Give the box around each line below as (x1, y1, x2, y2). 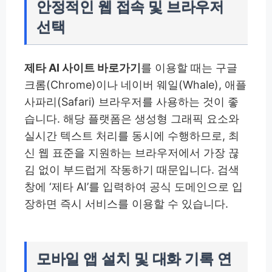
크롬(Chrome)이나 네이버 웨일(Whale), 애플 (24, 78, 246, 92)
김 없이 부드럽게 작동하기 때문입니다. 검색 (24, 163, 239, 177)
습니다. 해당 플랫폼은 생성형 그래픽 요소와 (24, 112, 239, 126)
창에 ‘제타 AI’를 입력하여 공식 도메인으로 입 (24, 180, 243, 194)
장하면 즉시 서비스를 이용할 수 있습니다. (24, 197, 228, 211)
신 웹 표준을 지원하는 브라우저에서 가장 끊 (24, 146, 239, 160)
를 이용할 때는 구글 (141, 61, 237, 75)
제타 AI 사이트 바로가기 (24, 61, 141, 75)
